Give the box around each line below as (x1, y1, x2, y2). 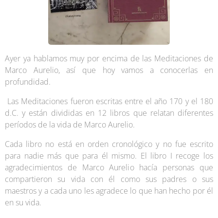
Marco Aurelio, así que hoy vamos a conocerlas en (5, 64, 213, 75)
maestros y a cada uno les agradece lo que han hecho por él (5, 185, 213, 196)
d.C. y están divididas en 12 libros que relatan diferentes (5, 107, 213, 118)
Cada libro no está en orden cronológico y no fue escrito (5, 138, 213, 149)
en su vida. (5, 197, 43, 208)
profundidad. (5, 76, 53, 87)
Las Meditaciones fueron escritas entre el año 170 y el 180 (5, 95, 213, 107)
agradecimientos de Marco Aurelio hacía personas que (5, 162, 213, 173)
